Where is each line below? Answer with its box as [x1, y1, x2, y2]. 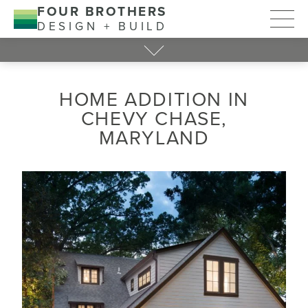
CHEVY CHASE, [80, 107, 228, 131]
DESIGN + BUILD [37, 19, 168, 34]
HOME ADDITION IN [59, 88, 249, 111]
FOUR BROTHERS [37, 4, 167, 19]
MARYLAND [98, 126, 210, 150]
